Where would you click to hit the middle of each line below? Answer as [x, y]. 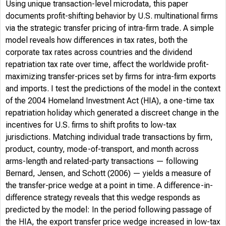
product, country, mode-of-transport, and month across [102, 149]
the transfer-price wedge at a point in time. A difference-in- [109, 185]
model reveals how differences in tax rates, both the [97, 40]
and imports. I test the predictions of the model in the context [113, 89]
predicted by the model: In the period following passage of [108, 210]
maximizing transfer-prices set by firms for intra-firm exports [111, 76]
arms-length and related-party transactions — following [102, 161]
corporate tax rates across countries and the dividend [99, 52]
